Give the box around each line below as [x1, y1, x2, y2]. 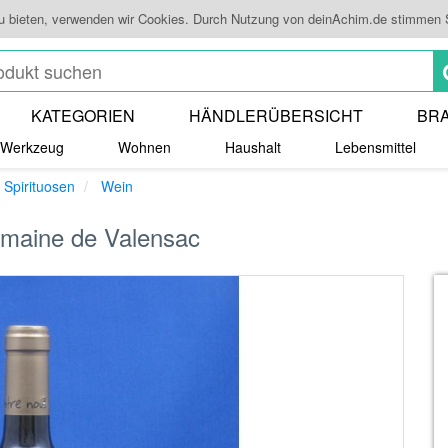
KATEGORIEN [30, 104, 135, 127]
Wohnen [118, 137, 171, 157]
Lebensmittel [335, 137, 416, 157]
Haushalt [225, 137, 281, 157]
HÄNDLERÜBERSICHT [188, 104, 363, 127]
